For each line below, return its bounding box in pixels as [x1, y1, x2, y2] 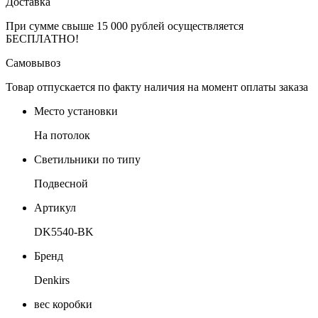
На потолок [34, 128, 90, 141]
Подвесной [34, 177, 88, 190]
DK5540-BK [34, 225, 94, 238]
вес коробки [34, 297, 92, 310]
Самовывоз [6, 56, 60, 69]
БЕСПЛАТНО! [6, 32, 79, 45]
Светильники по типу [34, 153, 141, 165]
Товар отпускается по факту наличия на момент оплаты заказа [6, 80, 308, 93]
